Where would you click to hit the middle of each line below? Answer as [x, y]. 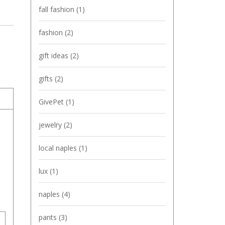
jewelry [51, 125]
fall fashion [58, 9]
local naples [59, 148]
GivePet [52, 102]
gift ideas [54, 55]
